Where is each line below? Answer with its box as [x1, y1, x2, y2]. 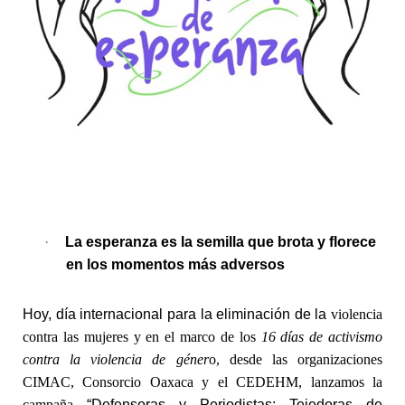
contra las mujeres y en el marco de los [23, 328, 261, 344]
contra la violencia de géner [23, 351, 209, 367]
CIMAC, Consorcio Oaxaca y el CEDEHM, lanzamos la [23, 373, 382, 390]
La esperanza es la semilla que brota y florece [65, 233, 376, 250]
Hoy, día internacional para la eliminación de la [23, 306, 331, 322]
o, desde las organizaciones [208, 351, 383, 367]
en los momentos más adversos [66, 256, 285, 272]
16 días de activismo [260, 328, 382, 344]
